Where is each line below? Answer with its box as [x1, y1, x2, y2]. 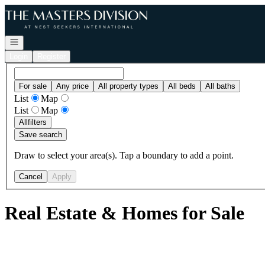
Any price [56, 81, 89, 91]
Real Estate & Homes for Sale [5, 202, 244, 224]
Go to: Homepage [4, 4, 71, 14]
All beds [168, 81, 196, 91]
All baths [205, 81, 235, 91]
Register [37, 52, 66, 61]
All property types [98, 81, 159, 91]
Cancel [19, 172, 43, 181]
